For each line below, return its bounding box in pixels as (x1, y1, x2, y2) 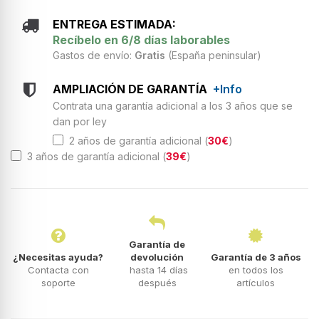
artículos (236, 276, 276, 288)
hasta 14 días (126, 263, 188, 276)
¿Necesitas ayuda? (13, 251, 104, 263)
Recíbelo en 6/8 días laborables (53, 32, 230, 47)
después (137, 276, 177, 288)
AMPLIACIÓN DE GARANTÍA (53, 81, 213, 96)
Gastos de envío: (53, 48, 135, 61)
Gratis (135, 48, 165, 61)
